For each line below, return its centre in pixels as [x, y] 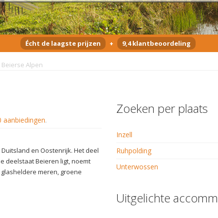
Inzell [124, 134]
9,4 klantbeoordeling [156, 43]
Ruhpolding [134, 150]
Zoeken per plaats [162, 108]
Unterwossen [137, 166]
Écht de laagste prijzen [63, 43]
